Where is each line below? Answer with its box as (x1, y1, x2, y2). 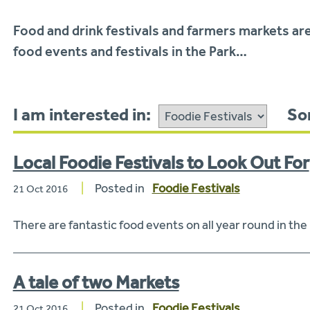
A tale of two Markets (12, 271, 179, 293)
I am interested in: (12, 103, 151, 125)
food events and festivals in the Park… (12, 42, 247, 60)
